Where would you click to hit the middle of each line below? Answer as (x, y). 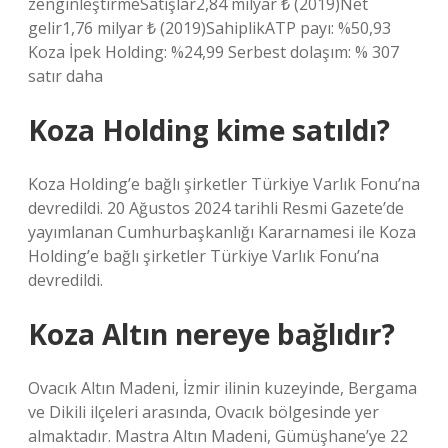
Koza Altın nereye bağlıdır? (211, 334)
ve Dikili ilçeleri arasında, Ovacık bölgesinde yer (203, 412)
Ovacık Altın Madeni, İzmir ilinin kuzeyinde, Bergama (222, 388)
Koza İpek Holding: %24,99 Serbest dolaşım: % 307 (213, 52)
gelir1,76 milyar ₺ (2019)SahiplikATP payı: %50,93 (209, 28)
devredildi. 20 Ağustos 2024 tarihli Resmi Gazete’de (216, 208)
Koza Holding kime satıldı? (209, 130)
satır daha (65, 76)
